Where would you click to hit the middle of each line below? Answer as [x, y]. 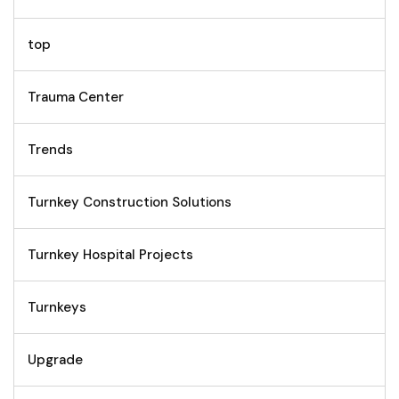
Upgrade [55, 359]
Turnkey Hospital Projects [110, 254]
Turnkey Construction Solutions [130, 202]
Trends [50, 149]
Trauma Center [76, 97]
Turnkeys [57, 307]
